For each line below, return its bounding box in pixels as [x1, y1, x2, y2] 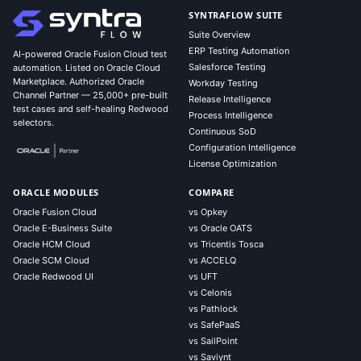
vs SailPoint [189, 335, 238, 346]
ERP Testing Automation [189, 45, 289, 56]
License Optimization [189, 158, 276, 169]
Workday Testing [189, 77, 258, 89]
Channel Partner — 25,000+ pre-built [13, 89, 168, 101]
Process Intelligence [189, 110, 272, 121]
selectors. [13, 117, 54, 128]
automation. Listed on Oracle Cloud [13, 62, 160, 73]
